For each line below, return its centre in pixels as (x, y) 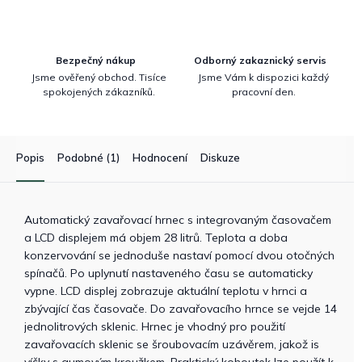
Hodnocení (160, 158)
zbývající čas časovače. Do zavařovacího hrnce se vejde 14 (181, 309)
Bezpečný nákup (95, 60)
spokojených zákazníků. (99, 92)
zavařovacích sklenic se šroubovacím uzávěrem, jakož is (172, 344)
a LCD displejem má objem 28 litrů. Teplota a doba (156, 238)
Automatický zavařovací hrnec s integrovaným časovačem (178, 220)
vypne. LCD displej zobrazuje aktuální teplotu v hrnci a (166, 291)
